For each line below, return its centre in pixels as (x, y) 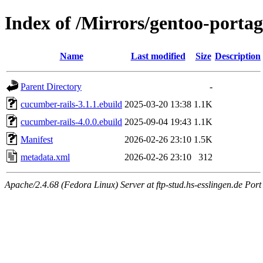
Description (238, 56)
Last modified (158, 56)
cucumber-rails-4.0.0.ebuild (71, 122)
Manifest (37, 139)
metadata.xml (45, 157)
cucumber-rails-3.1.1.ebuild (71, 104)
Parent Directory (51, 86)
